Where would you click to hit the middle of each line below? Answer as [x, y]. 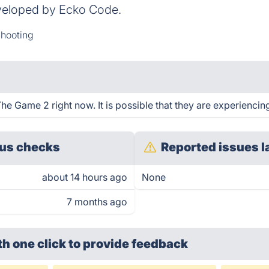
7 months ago [97, 202]
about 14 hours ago [85, 177]
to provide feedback [128, 244]
